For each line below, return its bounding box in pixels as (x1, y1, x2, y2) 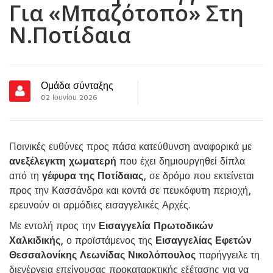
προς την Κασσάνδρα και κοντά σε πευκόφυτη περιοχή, (9, 184, 251, 197)
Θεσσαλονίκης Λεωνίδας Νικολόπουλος (9, 249, 196, 261)
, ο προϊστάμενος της (60, 234, 155, 247)
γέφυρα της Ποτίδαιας (42, 169, 143, 182)
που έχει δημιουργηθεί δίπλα (116, 155, 245, 168)
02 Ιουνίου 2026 (41, 93, 97, 102)
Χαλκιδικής (9, 234, 60, 247)
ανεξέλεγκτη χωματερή (9, 155, 116, 168)
